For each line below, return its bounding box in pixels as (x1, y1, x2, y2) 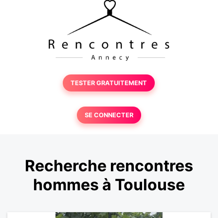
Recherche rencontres (25, 156, 193, 176)
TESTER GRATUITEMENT (71, 79, 147, 87)
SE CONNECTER (84, 111, 133, 119)
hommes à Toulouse (33, 175, 185, 195)
